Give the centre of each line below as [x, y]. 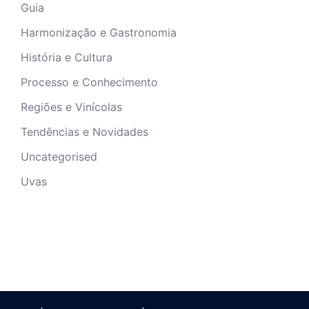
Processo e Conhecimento [89, 82]
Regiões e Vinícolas [71, 107]
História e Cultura [67, 57]
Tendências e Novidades [84, 131]
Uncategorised [59, 156]
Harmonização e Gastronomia [99, 32]
